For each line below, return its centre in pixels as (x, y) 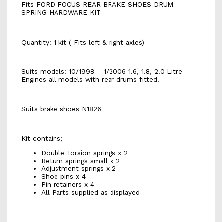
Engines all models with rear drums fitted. (90, 79)
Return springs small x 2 (80, 161)
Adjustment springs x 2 (78, 169)
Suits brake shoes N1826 (61, 109)
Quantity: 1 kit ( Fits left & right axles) (83, 42)
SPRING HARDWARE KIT (61, 13)
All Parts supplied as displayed (90, 193)
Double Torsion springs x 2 (84, 153)
